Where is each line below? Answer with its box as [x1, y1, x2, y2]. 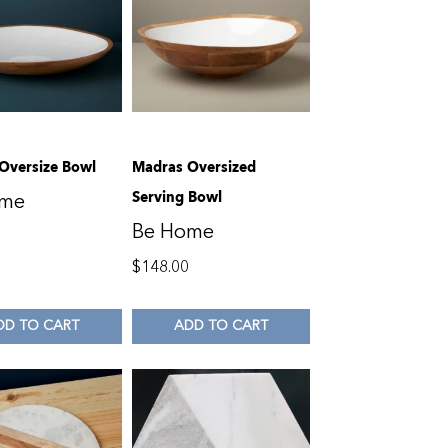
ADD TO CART [174, 316, 269, 336]
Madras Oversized [131, 154, 256, 179]
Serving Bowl [131, 184, 222, 209]
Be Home [131, 217, 214, 245]
